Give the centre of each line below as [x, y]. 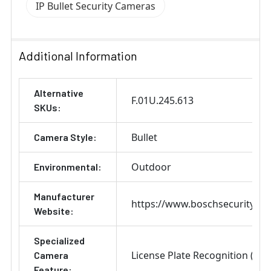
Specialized [59, 240]
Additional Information [78, 55]
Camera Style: [65, 137]
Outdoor [151, 167]
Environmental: [68, 166]
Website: [54, 211]
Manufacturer [64, 196]
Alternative [59, 93]
